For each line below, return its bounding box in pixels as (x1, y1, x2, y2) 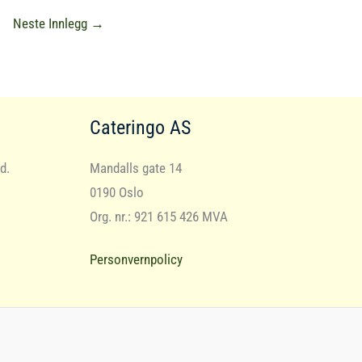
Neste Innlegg (13, 15, 90, 32)
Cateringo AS (89, 116, 191, 140)
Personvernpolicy (89, 251, 183, 268)
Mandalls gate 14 (89, 160, 182, 177)
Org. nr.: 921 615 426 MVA (89, 208, 228, 225)
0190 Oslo (89, 184, 144, 201)
